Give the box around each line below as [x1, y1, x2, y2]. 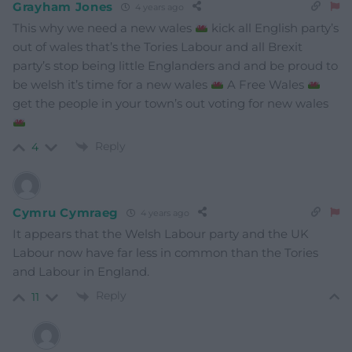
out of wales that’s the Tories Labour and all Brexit [13, 39, 302, 55]
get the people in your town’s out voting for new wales [13, 96, 328, 112]
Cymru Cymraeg [13, 204, 119, 220]
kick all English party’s [208, 20, 339, 36]
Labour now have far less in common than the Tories [13, 245, 318, 261]
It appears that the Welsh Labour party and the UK [13, 226, 309, 242]
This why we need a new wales [13, 20, 195, 36]
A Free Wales [224, 77, 308, 93]
